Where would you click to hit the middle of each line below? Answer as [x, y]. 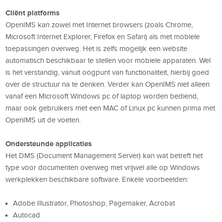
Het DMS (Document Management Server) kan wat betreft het [104, 155]
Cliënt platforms [33, 12]
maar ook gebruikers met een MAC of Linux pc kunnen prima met [111, 108]
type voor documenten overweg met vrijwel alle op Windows [103, 167]
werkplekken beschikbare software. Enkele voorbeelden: [98, 179]
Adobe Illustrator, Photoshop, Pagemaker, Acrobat [94, 203]
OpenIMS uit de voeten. [43, 120]
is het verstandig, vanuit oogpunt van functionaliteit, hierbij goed [108, 72]
